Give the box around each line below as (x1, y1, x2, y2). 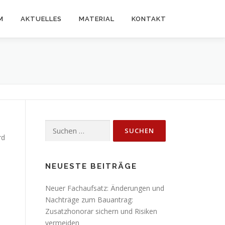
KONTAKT (132, 15, 166, 23)
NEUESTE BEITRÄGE (45, 162, 137, 171)
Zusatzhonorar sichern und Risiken (45, 206, 157, 216)
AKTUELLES (21, 15, 62, 23)
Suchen (45, 121, 68, 130)
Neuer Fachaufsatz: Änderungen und (45, 183, 164, 193)
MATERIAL (79, 15, 115, 23)
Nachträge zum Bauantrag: (45, 195, 133, 204)
